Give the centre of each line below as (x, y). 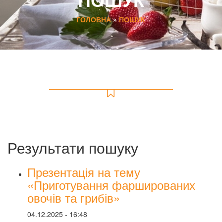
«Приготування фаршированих (111, 185)
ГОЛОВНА (94, 19)
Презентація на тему (84, 172)
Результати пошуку (73, 147)
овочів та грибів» (74, 197)
